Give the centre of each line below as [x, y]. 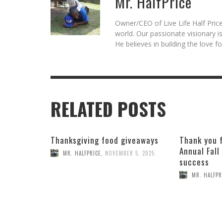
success [194, 162]
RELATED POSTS [108, 109]
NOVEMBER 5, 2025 [130, 153]
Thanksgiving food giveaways [105, 140]
